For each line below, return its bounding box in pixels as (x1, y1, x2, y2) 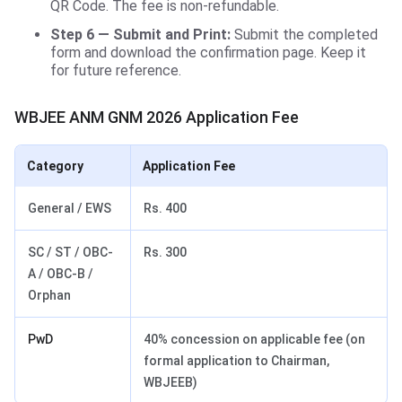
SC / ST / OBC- (28, 245, 113, 260)
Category (27, 159, 83, 174)
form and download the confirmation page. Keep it (50, 44, 366, 62)
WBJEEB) (144, 375, 197, 390)
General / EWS (28, 201, 111, 216)
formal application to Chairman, (144, 354, 329, 369)
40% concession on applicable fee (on (144, 332, 365, 347)
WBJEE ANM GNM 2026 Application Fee (14, 108, 299, 127)
